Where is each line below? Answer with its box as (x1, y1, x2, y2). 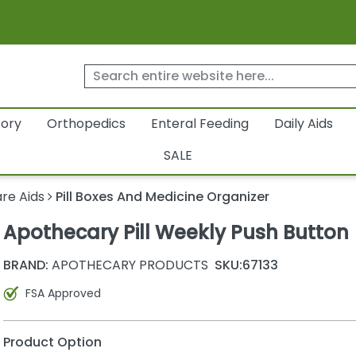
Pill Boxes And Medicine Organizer (56, 188, 270, 207)
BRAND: (2, 255, 48, 274)
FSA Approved (25, 284, 101, 301)
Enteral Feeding (150, 114, 249, 133)
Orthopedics (46, 114, 126, 133)
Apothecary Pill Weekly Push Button (2, 219, 349, 246)
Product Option (2, 332, 102, 351)
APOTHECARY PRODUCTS (48, 255, 208, 274)
